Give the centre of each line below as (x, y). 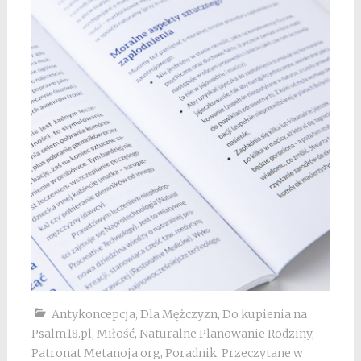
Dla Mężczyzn (178, 315)
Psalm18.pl (61, 334)
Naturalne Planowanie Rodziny (225, 334)
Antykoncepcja (93, 315)
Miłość (115, 334)
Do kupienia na (264, 315)
